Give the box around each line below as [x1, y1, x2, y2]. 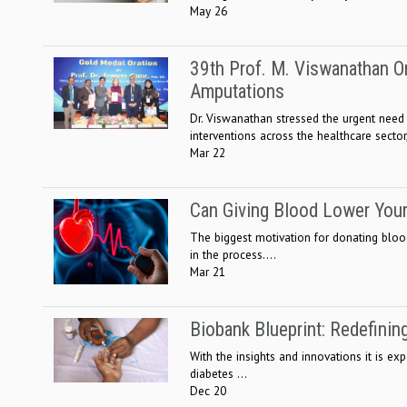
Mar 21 [190, 263, 225, 280]
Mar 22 [190, 144, 225, 161]
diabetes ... [190, 364, 247, 382]
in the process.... [190, 245, 276, 263]
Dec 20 [190, 382, 226, 399]
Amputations [190, 79, 284, 103]
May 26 [190, 2, 227, 19]
